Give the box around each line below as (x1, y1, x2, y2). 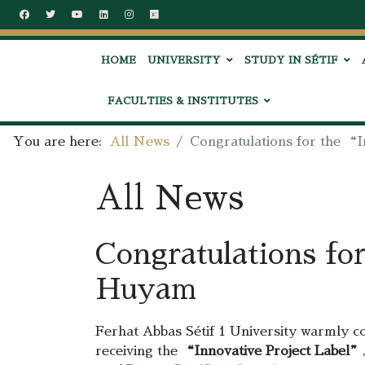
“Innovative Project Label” (182, 345, 363, 358)
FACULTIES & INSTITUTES (108, 96, 258, 106)
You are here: (13, 135, 110, 148)
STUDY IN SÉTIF (244, 55, 338, 65)
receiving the (95, 345, 182, 358)
